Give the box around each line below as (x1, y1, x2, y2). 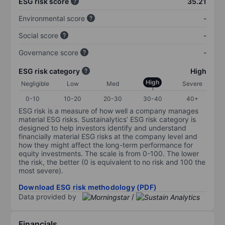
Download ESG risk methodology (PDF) (19, 182, 157, 191)
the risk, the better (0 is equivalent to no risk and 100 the (19, 157, 205, 166)
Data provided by (19, 192, 76, 201)
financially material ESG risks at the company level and (19, 132, 197, 141)
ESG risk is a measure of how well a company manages (19, 106, 198, 115)
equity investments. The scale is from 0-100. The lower (19, 149, 199, 158)
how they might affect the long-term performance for (19, 140, 193, 149)
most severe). (19, 166, 63, 175)
